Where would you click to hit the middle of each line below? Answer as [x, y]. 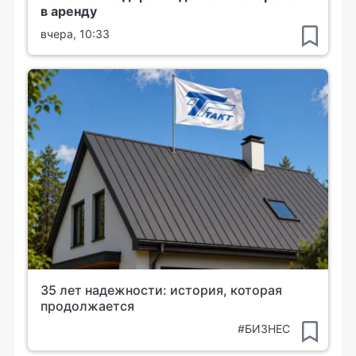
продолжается [87, 306]
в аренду [69, 11]
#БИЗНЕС [264, 329]
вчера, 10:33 [75, 33]
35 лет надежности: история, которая [161, 290]
